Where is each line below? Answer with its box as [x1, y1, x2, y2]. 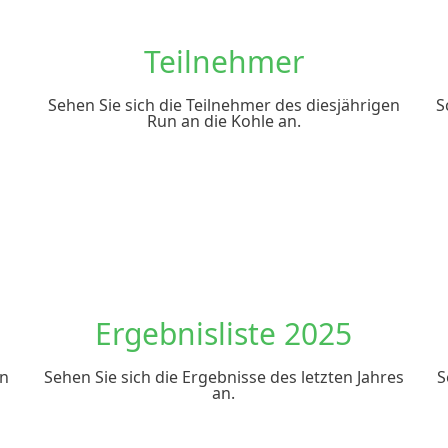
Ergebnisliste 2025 [95, 313, 353, 354]
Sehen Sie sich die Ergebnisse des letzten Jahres [43, 366, 404, 388]
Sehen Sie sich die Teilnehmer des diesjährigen [47, 94, 400, 116]
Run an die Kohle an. [146, 110, 301, 132]
